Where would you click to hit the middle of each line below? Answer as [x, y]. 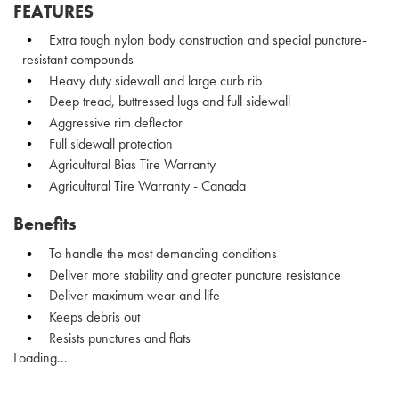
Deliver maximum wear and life [133, 296]
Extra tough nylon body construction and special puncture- [206, 40]
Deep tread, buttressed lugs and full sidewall [168, 102]
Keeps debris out [93, 316]
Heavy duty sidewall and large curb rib [154, 80]
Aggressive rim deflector [114, 123]
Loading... [41, 357]
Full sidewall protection [109, 143]
